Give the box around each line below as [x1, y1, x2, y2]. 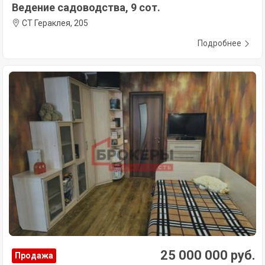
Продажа [15, 251, 53, 261]
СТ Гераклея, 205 [20, 18, 88, 28]
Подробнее [198, 38, 241, 48]
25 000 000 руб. [160, 248, 256, 263]
